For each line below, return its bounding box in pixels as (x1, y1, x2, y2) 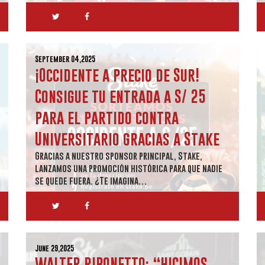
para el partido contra (35, 108, 179, 127)
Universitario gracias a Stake (35, 130, 219, 148)
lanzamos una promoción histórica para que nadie (35, 163, 222, 173)
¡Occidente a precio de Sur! (35, 66, 199, 84)
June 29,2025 (35, 244, 74, 253)
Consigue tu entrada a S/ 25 (35, 87, 206, 105)
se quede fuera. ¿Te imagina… (35, 175, 147, 186)
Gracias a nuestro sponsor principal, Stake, (35, 150, 202, 161)
